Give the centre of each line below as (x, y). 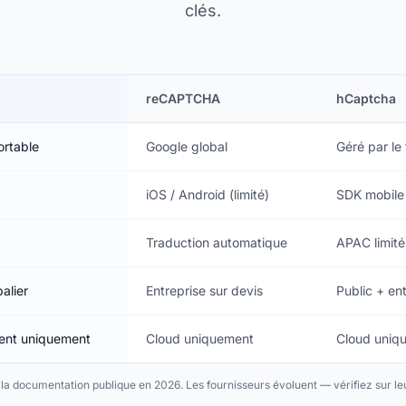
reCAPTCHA (183, 98)
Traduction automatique (217, 242)
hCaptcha (366, 98)
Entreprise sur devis (204, 290)
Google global (187, 146)
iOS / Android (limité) (208, 194)
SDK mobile (370, 194)
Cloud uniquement (200, 338)
